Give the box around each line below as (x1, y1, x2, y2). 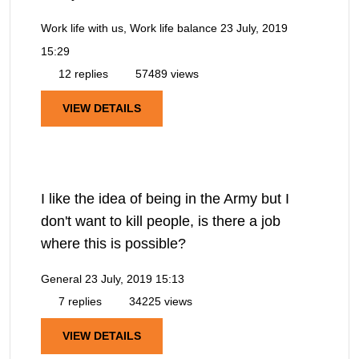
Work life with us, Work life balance (41, 22, 217, 35)
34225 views (126, 295, 192, 309)
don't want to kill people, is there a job (41, 213, 280, 230)
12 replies (55, 67, 108, 81)
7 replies (55, 295, 102, 309)
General (41, 272, 82, 286)
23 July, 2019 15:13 (85, 272, 184, 286)
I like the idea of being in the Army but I (41, 191, 289, 208)
